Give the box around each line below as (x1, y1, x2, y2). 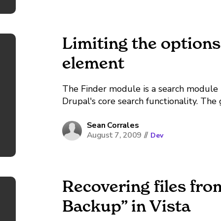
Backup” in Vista (62, 196, 190, 216)
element (62, 53, 124, 73)
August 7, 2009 (86, 130, 142, 141)
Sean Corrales (86, 120, 139, 131)
